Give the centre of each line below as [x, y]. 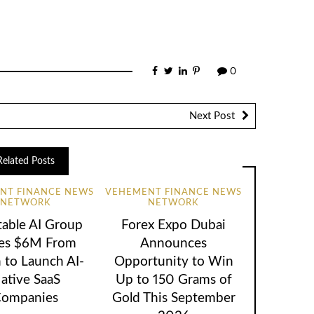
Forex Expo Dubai [174, 225]
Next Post [212, 116]
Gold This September [173, 298]
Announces [174, 243]
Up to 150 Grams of [173, 280]
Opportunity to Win [173, 261]
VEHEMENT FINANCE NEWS [174, 193]
